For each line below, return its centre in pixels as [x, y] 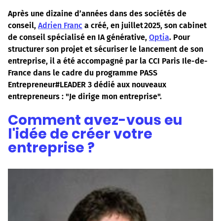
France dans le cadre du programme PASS [83, 73]
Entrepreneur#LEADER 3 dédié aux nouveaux [87, 85]
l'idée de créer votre [80, 134]
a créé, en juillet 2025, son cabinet [145, 26]
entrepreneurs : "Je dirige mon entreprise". [85, 97]
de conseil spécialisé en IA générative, [78, 37]
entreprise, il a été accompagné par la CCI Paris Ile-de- [108, 61]
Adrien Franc [60, 26]
